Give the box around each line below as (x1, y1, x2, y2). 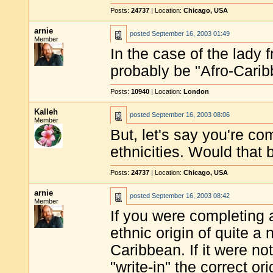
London (183, 88, 209, 95)
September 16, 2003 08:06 (152, 111, 230, 118)
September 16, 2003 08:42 (152, 192, 230, 199)
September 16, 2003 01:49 (152, 30, 230, 37)
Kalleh (34, 107, 58, 116)
